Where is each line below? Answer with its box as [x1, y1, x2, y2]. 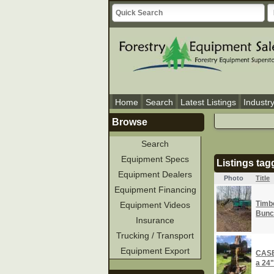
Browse [112, 117, 148, 128]
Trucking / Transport [116, 231, 194, 241]
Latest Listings [180, 97, 236, 108]
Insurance [136, 215, 175, 226]
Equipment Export [120, 246, 190, 256]
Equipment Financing [114, 185, 196, 195]
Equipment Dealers [118, 169, 193, 180]
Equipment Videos [120, 200, 191, 210]
